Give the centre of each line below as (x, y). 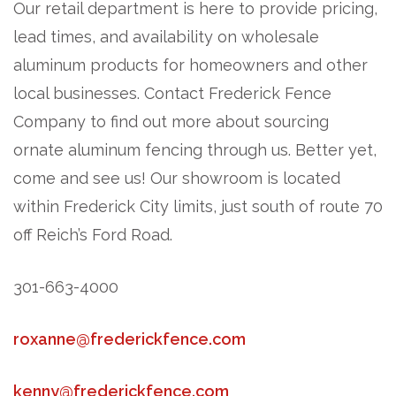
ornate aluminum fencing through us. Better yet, (195, 149)
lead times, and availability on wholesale (166, 36)
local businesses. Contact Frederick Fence (172, 93)
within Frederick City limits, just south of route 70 (198, 206)
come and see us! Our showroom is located (177, 178)
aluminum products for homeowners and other (190, 65)
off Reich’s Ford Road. (93, 234)
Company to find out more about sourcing (171, 121)
